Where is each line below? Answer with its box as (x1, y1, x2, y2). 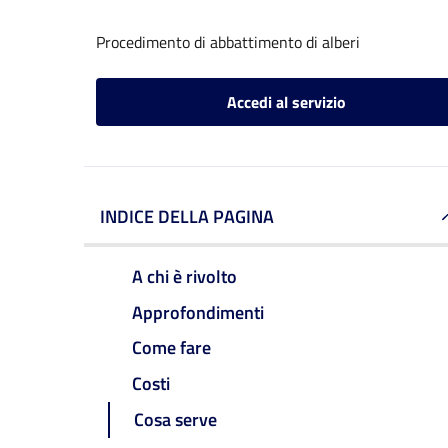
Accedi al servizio (226, 90, 346, 114)
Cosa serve (134, 406, 217, 434)
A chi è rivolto (132, 262, 237, 290)
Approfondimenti (132, 298, 264, 326)
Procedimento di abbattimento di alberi (96, 30, 360, 54)
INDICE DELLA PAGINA (100, 203, 274, 230)
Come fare (132, 334, 211, 362)
